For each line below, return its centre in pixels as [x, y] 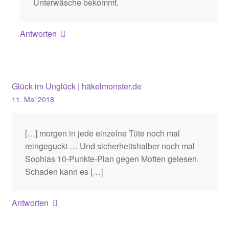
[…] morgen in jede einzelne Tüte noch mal [102, 133]
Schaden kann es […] [64, 172]
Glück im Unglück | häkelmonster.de [76, 86]
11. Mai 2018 [33, 99]
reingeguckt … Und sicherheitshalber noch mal [110, 146]
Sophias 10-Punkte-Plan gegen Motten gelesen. [112, 159]
